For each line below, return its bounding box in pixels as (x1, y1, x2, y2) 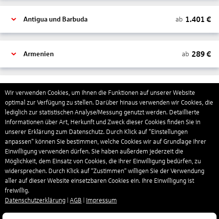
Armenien (23, 50, 54, 58)
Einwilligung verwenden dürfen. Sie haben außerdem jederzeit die (5, 148, 183, 155)
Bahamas (23, 154, 51, 162)
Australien (23, 120, 55, 127)
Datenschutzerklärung (5, 197, 66, 204)
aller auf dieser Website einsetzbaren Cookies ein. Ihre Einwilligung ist (5, 177, 194, 184)
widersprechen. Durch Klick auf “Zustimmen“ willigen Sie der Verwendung (5, 168, 204, 175)
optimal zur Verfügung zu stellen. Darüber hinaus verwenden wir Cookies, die (5, 99, 213, 106)
